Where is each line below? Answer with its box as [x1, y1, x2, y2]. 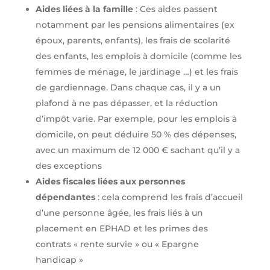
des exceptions [35, 160, 102, 172]
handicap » [35, 254, 83, 266]
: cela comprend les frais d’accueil [95, 192, 243, 203]
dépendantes [35, 192, 95, 203]
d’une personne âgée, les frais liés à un [35, 207, 203, 219]
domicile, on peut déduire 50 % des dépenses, [35, 129, 236, 140]
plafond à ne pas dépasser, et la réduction [35, 98, 218, 109]
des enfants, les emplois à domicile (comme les [35, 51, 242, 62]
